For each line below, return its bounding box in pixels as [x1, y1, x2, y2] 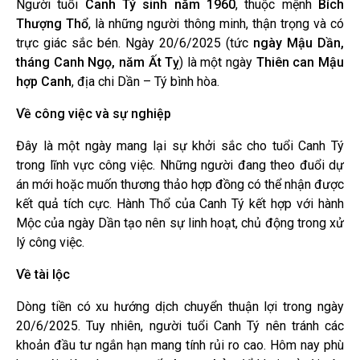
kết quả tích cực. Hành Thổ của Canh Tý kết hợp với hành [16, 195, 344, 211]
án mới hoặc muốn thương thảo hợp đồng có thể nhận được [16, 176, 344, 192]
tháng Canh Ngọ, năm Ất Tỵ [16, 54, 180, 70]
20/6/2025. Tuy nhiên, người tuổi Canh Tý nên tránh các [16, 317, 344, 333]
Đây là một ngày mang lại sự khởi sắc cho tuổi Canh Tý [16, 137, 344, 153]
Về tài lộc [16, 266, 70, 282]
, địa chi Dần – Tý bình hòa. [72, 73, 219, 89]
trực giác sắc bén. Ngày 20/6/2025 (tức [16, 35, 253, 51]
